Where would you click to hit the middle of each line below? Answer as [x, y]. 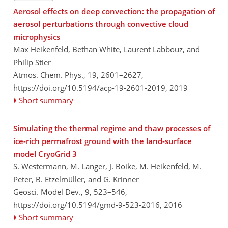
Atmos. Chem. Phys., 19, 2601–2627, [78, 75]
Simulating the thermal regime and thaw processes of [112, 128]
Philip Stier [32, 62]
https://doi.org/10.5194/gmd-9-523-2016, [88, 204]
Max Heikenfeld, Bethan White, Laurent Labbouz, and [107, 49]
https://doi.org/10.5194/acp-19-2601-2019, [90, 87]
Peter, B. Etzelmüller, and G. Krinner [76, 179]
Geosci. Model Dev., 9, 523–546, [70, 192]
